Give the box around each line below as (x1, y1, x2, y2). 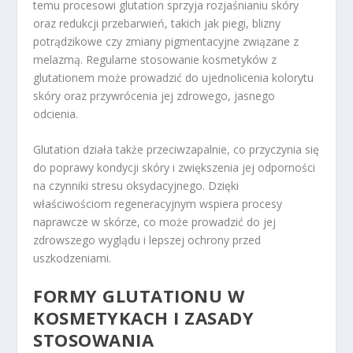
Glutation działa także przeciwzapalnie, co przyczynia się (33, 141, 320, 157)
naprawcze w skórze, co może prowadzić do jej (33, 214, 277, 229)
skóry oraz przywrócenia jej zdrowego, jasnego (33, 87, 276, 103)
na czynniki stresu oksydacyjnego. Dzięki (33, 177, 240, 193)
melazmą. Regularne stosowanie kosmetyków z (33, 51, 277, 67)
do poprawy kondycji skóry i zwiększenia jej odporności (33, 159, 316, 175)
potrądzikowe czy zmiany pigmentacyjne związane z (33, 33, 299, 49)
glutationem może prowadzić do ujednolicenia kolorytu (33, 69, 314, 85)
